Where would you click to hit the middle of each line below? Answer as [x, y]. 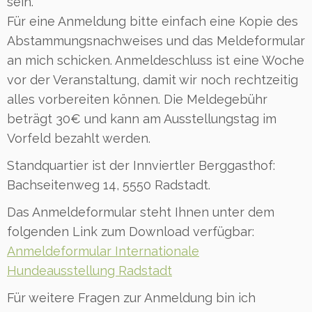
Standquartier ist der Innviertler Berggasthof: [141, 165]
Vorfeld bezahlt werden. [79, 138]
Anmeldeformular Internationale [103, 251]
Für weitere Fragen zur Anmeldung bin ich [131, 298]
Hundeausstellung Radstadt [89, 271]
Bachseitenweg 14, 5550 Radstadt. [109, 185]
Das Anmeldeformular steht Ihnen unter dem [141, 212]
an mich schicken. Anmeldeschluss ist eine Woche [156, 60]
